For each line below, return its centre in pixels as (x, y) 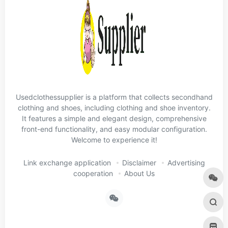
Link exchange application (67, 162)
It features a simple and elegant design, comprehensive (114, 118)
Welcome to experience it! (114, 139)
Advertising (186, 162)
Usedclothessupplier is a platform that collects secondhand (114, 97)
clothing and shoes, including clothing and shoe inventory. (114, 107)
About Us (139, 173)
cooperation (93, 173)
